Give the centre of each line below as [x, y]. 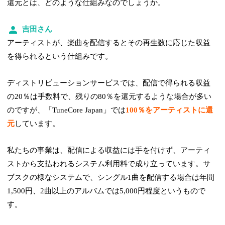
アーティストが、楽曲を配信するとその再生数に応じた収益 [109, 43]
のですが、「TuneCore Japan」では [67, 110]
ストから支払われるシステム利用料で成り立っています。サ [109, 164]
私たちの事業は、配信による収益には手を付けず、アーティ [109, 150]
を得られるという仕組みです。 [60, 57]
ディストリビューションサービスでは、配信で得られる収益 [109, 83]
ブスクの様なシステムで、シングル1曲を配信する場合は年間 [111, 178]
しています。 [37, 124]
